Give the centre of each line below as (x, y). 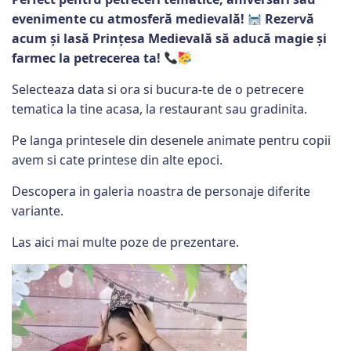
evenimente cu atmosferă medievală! (128, 19)
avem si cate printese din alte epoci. (117, 160)
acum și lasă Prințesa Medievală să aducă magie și (169, 39)
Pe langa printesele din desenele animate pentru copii (171, 141)
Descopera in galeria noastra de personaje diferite (161, 192)
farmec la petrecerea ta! (86, 58)
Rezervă (290, 19)
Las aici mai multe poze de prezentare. (125, 242)
